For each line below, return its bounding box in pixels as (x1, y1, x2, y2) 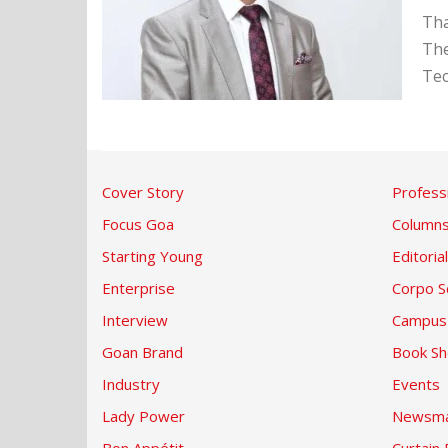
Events (392, 374, 440, 394)
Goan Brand (102, 342, 183, 362)
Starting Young (102, 246, 203, 266)
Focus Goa (102, 214, 174, 234)
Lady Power (102, 406, 185, 426)
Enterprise (102, 278, 175, 298)
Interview (102, 310, 168, 330)
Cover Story (102, 182, 184, 202)
